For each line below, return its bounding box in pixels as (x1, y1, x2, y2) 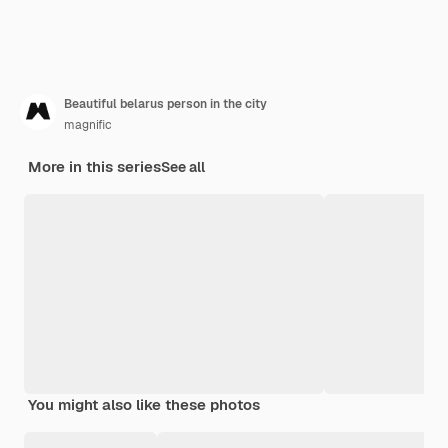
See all (161, 157, 205, 176)
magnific (64, 116, 112, 133)
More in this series (28, 156, 161, 176)
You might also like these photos (28, 394, 260, 414)
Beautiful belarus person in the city (64, 95, 267, 112)
